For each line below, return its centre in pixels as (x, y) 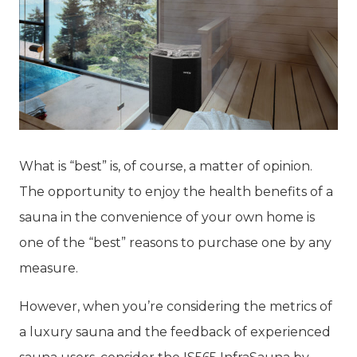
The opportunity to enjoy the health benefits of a (176, 191)
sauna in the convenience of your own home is (167, 217)
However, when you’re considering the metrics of (176, 306)
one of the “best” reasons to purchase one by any (175, 242)
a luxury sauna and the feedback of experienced (175, 331)
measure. (50, 268)
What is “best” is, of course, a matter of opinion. (166, 166)
